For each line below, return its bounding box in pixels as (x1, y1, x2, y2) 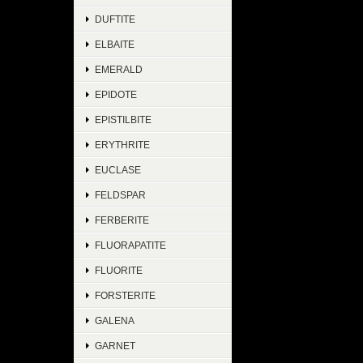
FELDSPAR (95, 190, 146, 200)
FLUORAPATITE (95, 240, 166, 250)
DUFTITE (95, 14, 135, 24)
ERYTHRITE (95, 139, 150, 150)
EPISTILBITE (95, 114, 152, 125)
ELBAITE (95, 39, 135, 49)
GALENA (95, 315, 135, 326)
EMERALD (95, 64, 143, 75)
